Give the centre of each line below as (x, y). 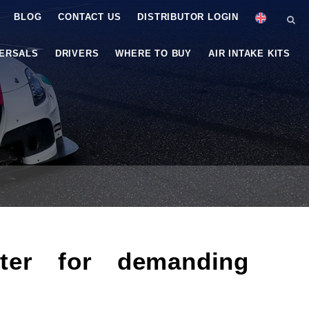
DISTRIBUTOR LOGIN (188, 17)
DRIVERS (77, 53)
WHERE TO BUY (153, 53)
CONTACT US (90, 17)
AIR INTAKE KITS (249, 53)
